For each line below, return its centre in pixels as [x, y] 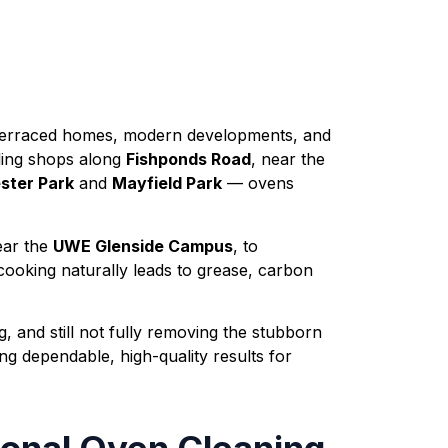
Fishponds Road [188, 159]
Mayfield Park [167, 183]
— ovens [258, 183]
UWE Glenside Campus [143, 245]
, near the [288, 159]
